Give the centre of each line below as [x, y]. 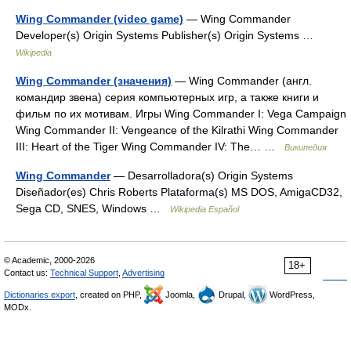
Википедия [306, 148]
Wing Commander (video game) [100, 19]
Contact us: [27, 273]
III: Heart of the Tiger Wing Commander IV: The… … [150, 147]
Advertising [143, 273]
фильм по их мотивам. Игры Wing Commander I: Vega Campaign [181, 114]
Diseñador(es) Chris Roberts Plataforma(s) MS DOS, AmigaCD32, [179, 192]
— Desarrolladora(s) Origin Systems [202, 176]
